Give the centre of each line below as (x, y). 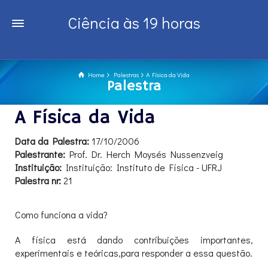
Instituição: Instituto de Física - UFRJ (142, 167)
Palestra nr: (38, 180)
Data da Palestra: (52, 141)
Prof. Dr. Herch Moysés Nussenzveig (144, 154)
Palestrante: (40, 154)
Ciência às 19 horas (134, 22)
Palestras (126, 74)
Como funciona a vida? (61, 214)
